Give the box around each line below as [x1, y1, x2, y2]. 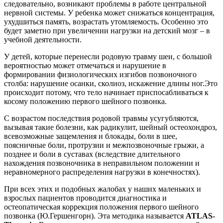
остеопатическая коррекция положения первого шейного [4, 202, 199, 211]
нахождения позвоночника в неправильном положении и [4, 158, 200, 167]
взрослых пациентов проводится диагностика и [4, 193, 167, 202]
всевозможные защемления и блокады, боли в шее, [4, 131, 177, 140]
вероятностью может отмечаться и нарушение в [4, 61, 166, 70]
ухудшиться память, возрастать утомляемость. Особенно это [4, 17, 208, 26]
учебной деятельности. [4, 35, 82, 44]
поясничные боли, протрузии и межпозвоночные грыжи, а [4, 140, 204, 149]
